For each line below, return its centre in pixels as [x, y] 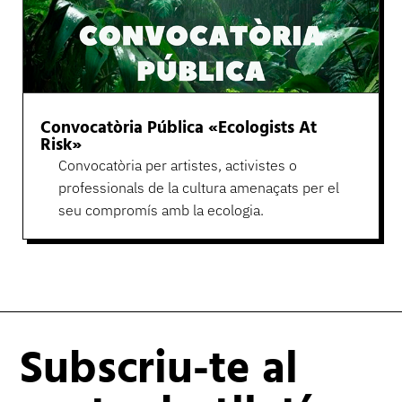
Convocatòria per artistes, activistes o [177, 165]
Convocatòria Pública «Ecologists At [178, 128]
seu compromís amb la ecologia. [161, 210]
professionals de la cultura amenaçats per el [198, 187]
